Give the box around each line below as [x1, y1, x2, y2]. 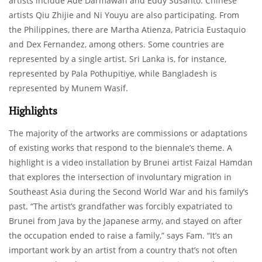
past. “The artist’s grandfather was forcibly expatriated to [9, 200, 232, 212]
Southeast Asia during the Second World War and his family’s [9, 185, 249, 197]
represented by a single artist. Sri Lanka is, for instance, [9, 53, 226, 64]
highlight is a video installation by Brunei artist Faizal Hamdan [9, 156, 253, 168]
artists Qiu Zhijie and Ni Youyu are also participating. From [9, 9, 239, 20]
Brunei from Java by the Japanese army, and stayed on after [9, 215, 242, 226]
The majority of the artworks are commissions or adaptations [9, 127, 247, 139]
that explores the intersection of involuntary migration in [9, 171, 232, 182]
